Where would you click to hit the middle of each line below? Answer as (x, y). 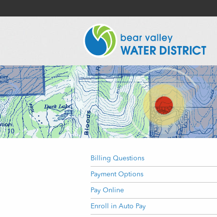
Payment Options (117, 174)
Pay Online (107, 190)
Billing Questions (117, 158)
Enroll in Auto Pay (118, 206)
